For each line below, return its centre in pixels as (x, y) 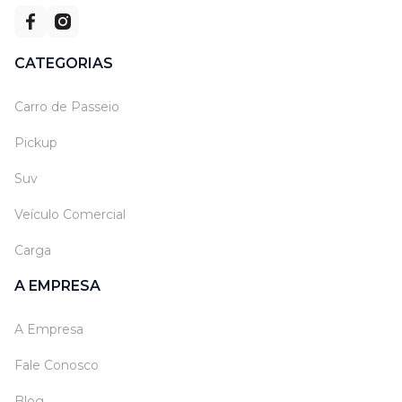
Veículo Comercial (70, 215)
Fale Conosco (57, 366)
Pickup (36, 143)
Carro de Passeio (67, 107)
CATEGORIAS (64, 64)
